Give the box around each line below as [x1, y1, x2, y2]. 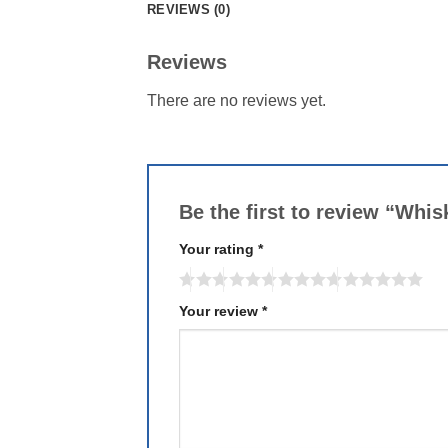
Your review [179, 302, 262, 319]
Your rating [179, 241, 258, 258]
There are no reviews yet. [147, 92, 326, 110]
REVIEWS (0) [147, 2, 230, 18]
